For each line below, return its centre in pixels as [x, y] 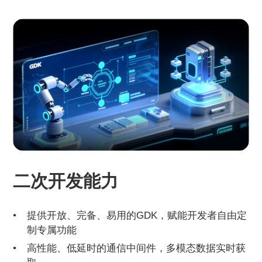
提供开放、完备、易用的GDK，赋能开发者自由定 [137, 215]
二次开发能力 [66, 181]
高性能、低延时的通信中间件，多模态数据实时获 [137, 248]
